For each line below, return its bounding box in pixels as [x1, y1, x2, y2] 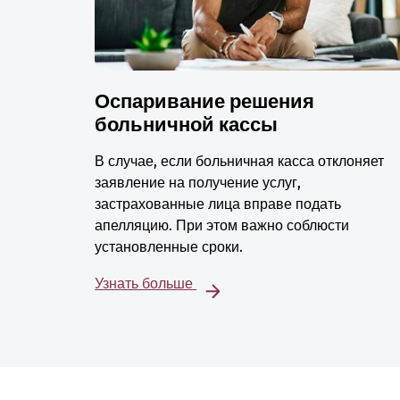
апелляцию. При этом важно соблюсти [95, 217, 350, 235]
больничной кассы [95, 112, 279, 137]
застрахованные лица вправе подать [95, 196, 342, 213]
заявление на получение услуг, [95, 174, 302, 192]
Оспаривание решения [95, 89, 315, 114]
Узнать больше [95, 275, 197, 293]
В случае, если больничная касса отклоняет [95, 153, 385, 171]
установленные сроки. [95, 238, 244, 256]
